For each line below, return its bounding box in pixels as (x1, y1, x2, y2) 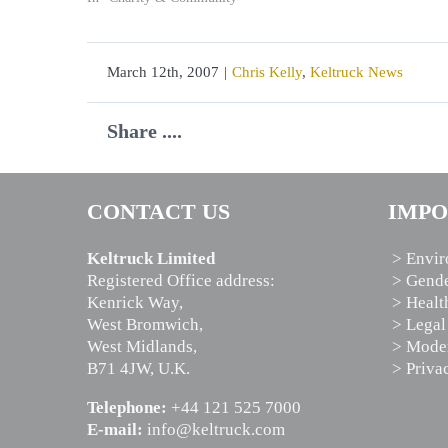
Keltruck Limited (87, 248, 215, 268)
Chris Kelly (232, 63, 302, 80)
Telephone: (87, 397, 167, 417)
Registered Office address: (87, 270, 275, 290)
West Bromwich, (87, 314, 203, 334)
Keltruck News (310, 63, 403, 80)
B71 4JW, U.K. (87, 358, 190, 378)
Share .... (107, 119, 182, 142)
